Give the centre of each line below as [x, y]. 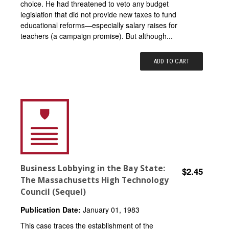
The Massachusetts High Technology [95, 180]
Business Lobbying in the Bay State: [93, 168]
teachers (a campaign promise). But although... [97, 36]
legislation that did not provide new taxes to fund [98, 14]
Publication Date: [51, 209]
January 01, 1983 [110, 209]
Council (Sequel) [53, 192]
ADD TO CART [172, 61]
